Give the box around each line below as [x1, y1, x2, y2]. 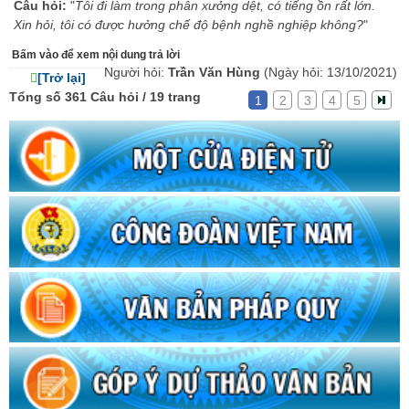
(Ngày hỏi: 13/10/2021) [264, 65, 397, 79]
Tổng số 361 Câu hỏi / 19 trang [9, 89, 201, 104]
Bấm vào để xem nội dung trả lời [12, 48, 180, 61]
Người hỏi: [104, 65, 168, 79]
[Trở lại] [37, 70, 86, 85]
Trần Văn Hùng [168, 65, 264, 79]
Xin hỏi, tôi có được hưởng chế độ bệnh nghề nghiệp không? [14, 17, 363, 32]
